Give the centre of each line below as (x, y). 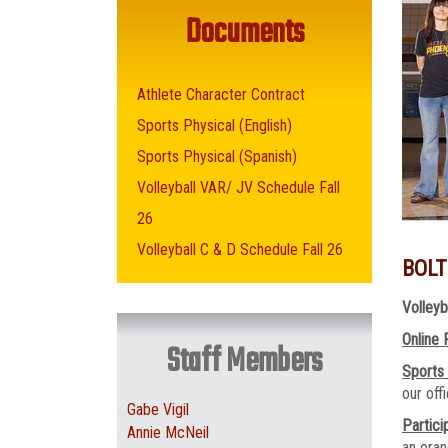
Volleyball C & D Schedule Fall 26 (240, 249)
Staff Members (244, 362)
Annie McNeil (168, 432)
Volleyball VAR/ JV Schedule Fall (238, 187)
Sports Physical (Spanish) (217, 156)
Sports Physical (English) (214, 125)
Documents (244, 33)
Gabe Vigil (158, 409)
